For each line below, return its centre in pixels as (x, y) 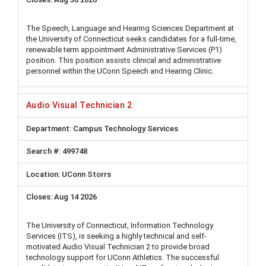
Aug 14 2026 (75, 197)
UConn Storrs (86, 174)
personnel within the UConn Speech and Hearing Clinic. (120, 71)
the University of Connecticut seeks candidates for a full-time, (131, 39)
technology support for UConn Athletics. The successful (123, 257)
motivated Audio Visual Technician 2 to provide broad (118, 247)
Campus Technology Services (125, 128)
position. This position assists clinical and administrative (123, 60)
